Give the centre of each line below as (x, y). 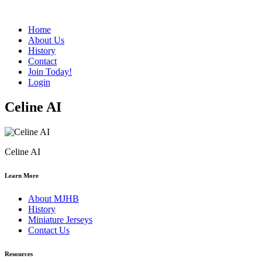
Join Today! (50, 72)
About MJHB (54, 198)
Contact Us (49, 230)
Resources (19, 254)
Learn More (22, 175)
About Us (46, 40)
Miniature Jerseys (60, 219)
